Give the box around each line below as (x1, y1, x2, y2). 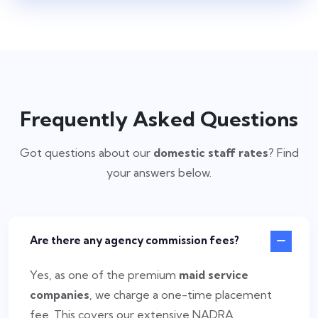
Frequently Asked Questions (20, 106, 298, 131)
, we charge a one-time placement (89, 287, 272, 302)
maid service (179, 268, 248, 282)
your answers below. (106, 165, 212, 180)
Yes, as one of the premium (30, 268, 179, 282)
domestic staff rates (153, 146, 268, 160)
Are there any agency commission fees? (30, 234, 239, 247)
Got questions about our (19, 146, 153, 160)
